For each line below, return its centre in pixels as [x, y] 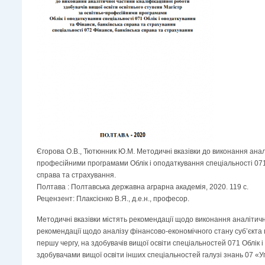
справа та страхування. [76, 175]
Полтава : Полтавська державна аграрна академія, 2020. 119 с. [143, 187]
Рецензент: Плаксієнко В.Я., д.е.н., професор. [113, 199]
